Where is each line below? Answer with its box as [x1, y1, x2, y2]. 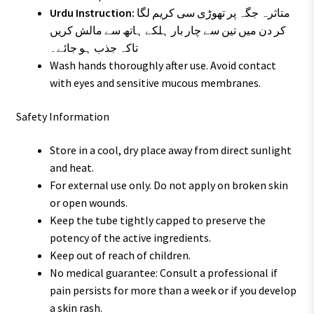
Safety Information [15, 109, 109, 123]
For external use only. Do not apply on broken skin [49, 177, 288, 192]
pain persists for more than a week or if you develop [49, 282, 296, 297]
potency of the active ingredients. [49, 230, 211, 245]
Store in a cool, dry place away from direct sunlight [49, 142, 292, 157]
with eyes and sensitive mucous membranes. [49, 76, 261, 90]
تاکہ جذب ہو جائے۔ [49, 41, 138, 55]
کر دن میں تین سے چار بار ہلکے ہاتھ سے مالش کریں [49, 23, 286, 38]
